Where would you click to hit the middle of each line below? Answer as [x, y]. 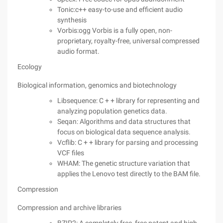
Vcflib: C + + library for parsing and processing [128, 142]
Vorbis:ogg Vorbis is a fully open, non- [115, 30]
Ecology [30, 67]
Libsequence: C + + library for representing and [128, 101]
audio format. [78, 51]
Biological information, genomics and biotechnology [97, 85]
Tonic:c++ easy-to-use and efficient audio [120, 9]
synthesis [72, 20]
